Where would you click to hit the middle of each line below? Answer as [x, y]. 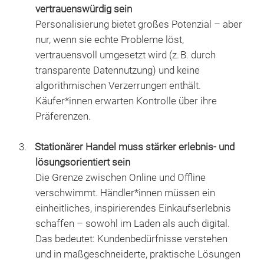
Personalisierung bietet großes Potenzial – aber [139, 24]
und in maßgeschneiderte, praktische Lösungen [138, 254]
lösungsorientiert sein [83, 162]
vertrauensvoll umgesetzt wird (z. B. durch [126, 55]
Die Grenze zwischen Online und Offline [121, 178]
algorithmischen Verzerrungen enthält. [118, 86]
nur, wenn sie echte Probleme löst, [110, 40]
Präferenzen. [63, 116]
